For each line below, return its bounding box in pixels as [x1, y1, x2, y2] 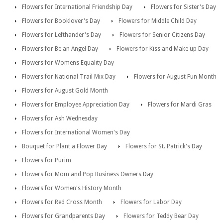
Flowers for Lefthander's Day [22, 31, 101, 39]
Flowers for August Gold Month [22, 87, 108, 95]
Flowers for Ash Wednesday [22, 115, 98, 122]
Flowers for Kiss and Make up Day [116, 45, 209, 53]
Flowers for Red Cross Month [22, 199, 102, 206]
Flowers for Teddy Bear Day [123, 213, 199, 220]
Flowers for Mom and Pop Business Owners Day [22, 171, 153, 178]
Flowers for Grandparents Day [22, 213, 105, 220]
